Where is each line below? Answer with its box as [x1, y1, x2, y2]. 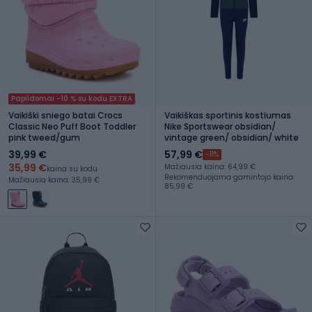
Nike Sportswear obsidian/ [164, 120, 276, 132]
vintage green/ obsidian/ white [164, 131, 299, 143]
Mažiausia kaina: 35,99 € [8, 174, 100, 185]
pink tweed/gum [8, 131, 80, 143]
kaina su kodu [47, 163, 97, 174]
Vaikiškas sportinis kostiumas [164, 109, 291, 121]
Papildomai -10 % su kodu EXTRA [11, 93, 132, 104]
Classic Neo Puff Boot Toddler [8, 120, 136, 132]
